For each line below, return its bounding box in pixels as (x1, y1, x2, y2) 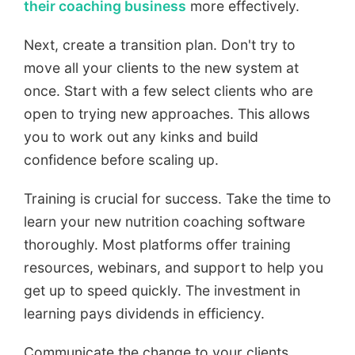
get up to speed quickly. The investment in (24, 281, 300, 299)
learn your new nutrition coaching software (24, 212, 305, 230)
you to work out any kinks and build (24, 128, 258, 145)
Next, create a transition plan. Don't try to (24, 36, 296, 53)
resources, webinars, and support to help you (24, 258, 323, 276)
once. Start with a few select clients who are (24, 82, 313, 99)
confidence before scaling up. (24, 151, 219, 168)
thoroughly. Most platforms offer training (24, 235, 291, 253)
